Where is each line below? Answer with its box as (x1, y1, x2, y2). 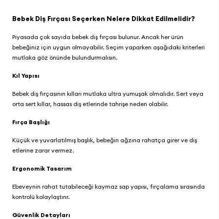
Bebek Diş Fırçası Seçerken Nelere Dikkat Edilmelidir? (12, 14, 197, 23)
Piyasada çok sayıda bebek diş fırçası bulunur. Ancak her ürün (12, 33, 183, 41)
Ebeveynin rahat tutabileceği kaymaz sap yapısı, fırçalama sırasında (12, 183, 205, 190)
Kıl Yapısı (12, 72, 41, 79)
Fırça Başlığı (12, 118, 51, 126)
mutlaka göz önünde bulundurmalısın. (12, 54, 119, 61)
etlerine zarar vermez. (12, 147, 75, 154)
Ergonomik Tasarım (12, 165, 73, 172)
